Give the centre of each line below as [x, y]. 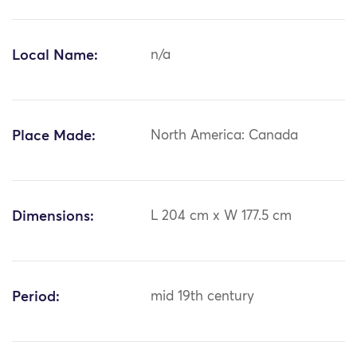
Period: [36, 298]
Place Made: [54, 137]
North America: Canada [225, 136]
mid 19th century [203, 297]
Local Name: [55, 56]
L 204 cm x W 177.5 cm [222, 217]
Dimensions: [53, 217]
